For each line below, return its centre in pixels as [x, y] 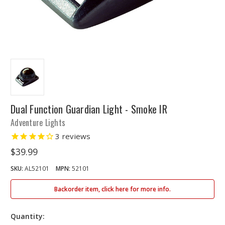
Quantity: [28, 216]
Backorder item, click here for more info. [113, 189]
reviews [75, 136]
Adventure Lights [38, 123]
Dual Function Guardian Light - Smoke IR [89, 109]
